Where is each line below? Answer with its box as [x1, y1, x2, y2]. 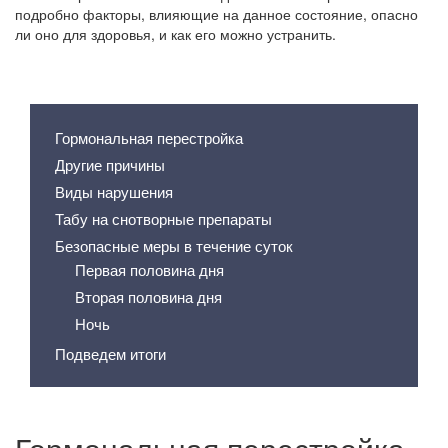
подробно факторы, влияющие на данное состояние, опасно [15, 4, 418, 24]
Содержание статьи [30, 68, 206, 94]
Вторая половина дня [75, 286, 222, 307]
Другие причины [55, 154, 165, 175]
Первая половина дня [75, 259, 224, 280]
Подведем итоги [55, 343, 166, 364]
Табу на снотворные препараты [55, 208, 272, 229]
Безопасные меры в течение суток [55, 235, 293, 256]
